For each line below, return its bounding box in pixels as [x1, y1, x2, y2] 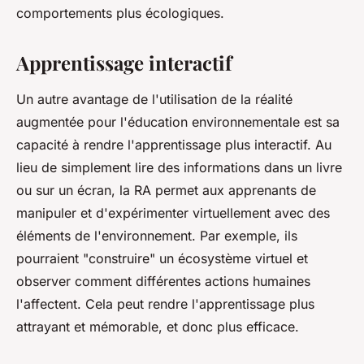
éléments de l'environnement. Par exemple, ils [16, 227, 297, 245]
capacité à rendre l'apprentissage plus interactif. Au [16, 136, 331, 154]
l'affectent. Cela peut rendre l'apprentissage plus [16, 296, 314, 313]
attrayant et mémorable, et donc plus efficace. [16, 318, 299, 336]
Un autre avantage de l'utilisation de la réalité [16, 91, 292, 108]
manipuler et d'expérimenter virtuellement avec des [16, 205, 330, 222]
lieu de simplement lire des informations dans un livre [16, 159, 342, 176]
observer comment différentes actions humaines [16, 273, 310, 290]
